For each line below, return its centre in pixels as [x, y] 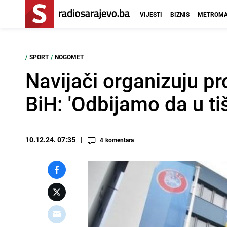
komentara [120, 140]
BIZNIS [180, 14]
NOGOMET [69, 57]
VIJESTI [151, 14]
